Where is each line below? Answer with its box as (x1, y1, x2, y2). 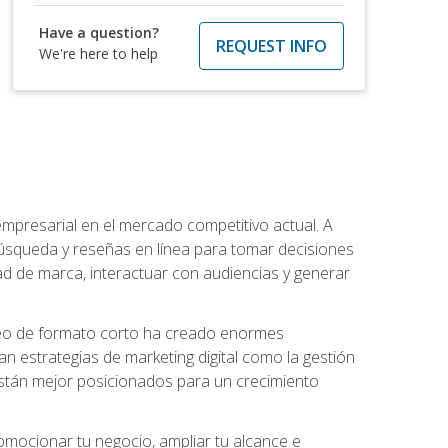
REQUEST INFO (215, 34, 327, 57)
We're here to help (39, 43, 159, 63)
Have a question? (39, 22, 160, 42)
